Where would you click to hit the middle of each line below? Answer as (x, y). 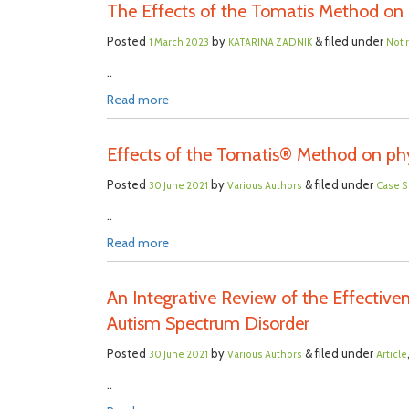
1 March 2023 (179, 42)
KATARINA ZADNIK (270, 42)
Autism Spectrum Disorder (208, 323)
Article (392, 355)
